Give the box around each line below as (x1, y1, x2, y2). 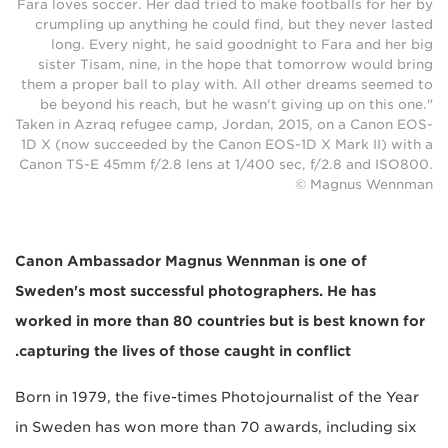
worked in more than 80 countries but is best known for (15, 312, 425, 329)
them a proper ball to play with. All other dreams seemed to (21, 76, 433, 92)
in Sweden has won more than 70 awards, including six (15, 418, 417, 435)
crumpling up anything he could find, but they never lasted (35, 16, 433, 32)
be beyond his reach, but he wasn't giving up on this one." (40, 96, 433, 112)
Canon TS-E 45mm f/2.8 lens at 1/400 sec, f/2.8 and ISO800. (19, 156, 433, 172)
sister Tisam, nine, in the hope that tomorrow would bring (38, 56, 433, 72)
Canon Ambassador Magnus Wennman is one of (15, 252, 367, 269)
